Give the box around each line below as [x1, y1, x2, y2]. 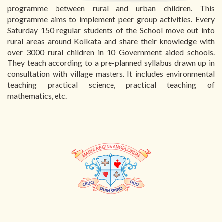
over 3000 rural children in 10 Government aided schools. [7, 47, 215, 56]
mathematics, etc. [7, 91, 67, 100]
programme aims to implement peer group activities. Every [7, 14, 215, 24]
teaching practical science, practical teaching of [7, 80, 215, 89]
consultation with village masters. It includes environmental [7, 69, 215, 78]
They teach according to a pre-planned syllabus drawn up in [7, 58, 215, 67]
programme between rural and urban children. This [7, 3, 215, 13]
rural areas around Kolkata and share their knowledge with [7, 36, 215, 46]
